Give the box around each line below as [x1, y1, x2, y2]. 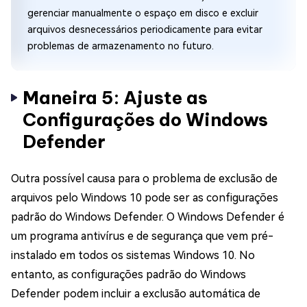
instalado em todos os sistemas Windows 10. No [11, 248, 255, 262]
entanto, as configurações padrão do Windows [11, 267, 246, 281]
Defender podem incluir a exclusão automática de [11, 286, 260, 300]
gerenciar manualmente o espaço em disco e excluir [27, 7, 258, 19]
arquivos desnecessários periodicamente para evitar [27, 23, 262, 35]
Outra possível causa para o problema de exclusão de [11, 171, 278, 185]
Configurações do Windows [23, 108, 268, 131]
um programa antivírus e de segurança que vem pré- [11, 229, 273, 243]
